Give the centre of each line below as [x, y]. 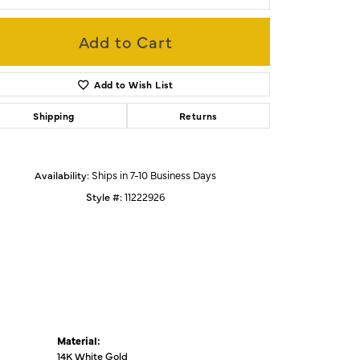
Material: [79, 340]
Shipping [54, 115]
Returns [198, 115]
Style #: [104, 196]
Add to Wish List [134, 84]
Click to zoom [214, 66]
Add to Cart [125, 41]
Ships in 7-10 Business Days [154, 174]
